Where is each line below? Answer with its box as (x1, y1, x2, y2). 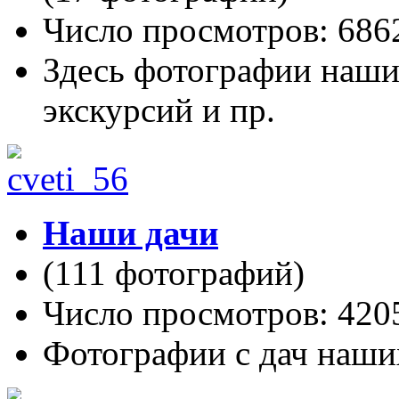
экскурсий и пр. (43, 91, 275, 129)
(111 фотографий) (43, 254, 305, 292)
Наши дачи (43, 214, 218, 252)
